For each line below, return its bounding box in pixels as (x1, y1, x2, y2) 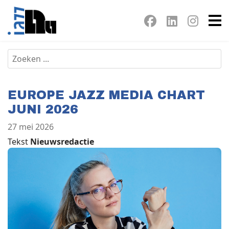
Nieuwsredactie (30, 136, 94, 148)
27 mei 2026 (8, 121, 54, 133)
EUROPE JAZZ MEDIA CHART (8, 88, 205, 102)
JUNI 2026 (8, 103, 78, 117)
